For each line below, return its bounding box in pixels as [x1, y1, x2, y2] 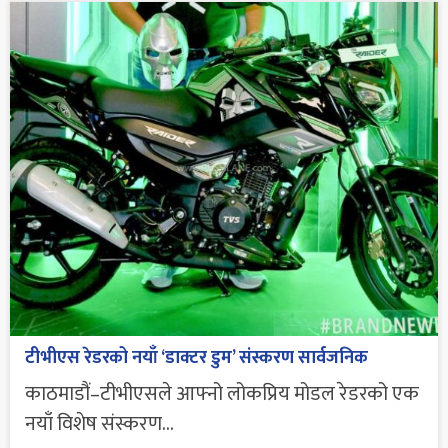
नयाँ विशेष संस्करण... [25, 406, 174, 441]
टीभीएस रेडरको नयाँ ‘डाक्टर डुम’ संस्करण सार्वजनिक [25, 342, 368, 373]
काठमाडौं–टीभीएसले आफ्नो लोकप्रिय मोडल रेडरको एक [25, 376, 419, 411]
